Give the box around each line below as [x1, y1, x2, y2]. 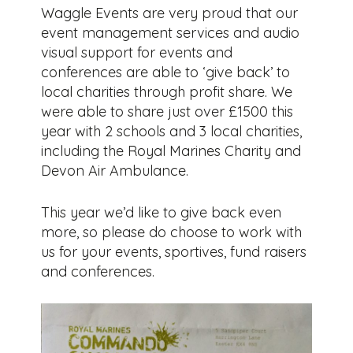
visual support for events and [41, 43, 233, 62]
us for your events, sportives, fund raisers [41, 243, 307, 262]
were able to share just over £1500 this [41, 102, 294, 121]
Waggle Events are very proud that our [41, 4, 299, 23]
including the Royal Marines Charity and [41, 142, 302, 161]
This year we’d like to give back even [41, 203, 282, 222]
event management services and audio [41, 24, 300, 43]
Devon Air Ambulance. [41, 162, 189, 180]
